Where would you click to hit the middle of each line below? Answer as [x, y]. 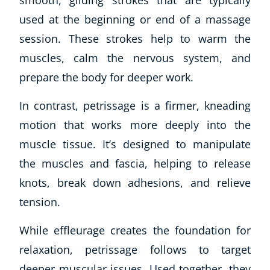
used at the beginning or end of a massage [135, 19]
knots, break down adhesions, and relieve [135, 182]
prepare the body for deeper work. [108, 77]
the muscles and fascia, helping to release [135, 163]
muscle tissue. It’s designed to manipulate [135, 144]
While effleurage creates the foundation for [135, 230]
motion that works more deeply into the [135, 124]
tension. [41, 202]
